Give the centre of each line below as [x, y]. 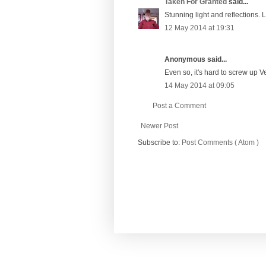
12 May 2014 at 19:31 [199, 28]
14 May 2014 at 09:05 [199, 85]
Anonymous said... [196, 59]
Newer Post [159, 126]
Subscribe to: [160, 142]
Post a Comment [179, 105]
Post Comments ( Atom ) [220, 142]
